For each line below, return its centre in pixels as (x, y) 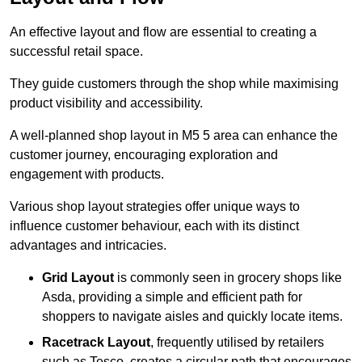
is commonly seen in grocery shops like (228, 278)
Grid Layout (78, 278)
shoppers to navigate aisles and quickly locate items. (192, 317)
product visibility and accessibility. (108, 103)
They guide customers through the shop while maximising (174, 84)
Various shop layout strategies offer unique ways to (155, 207)
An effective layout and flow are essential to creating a (163, 32)
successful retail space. (76, 52)
